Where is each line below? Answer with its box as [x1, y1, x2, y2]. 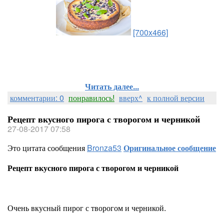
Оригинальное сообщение [123, 142, 216, 153]
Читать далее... [85, 80, 139, 92]
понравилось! [68, 92, 114, 103]
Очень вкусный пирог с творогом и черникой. [7, 202, 166, 213]
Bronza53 [87, 142, 121, 153]
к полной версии [147, 92, 204, 103]
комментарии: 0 [10, 92, 64, 103]
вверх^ [119, 92, 142, 103]
